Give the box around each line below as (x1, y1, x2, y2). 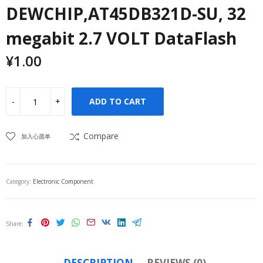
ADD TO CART (89, 96, 146, 107)
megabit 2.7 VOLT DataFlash (6, 27, 237, 49)
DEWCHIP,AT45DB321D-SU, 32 (6, 2, 246, 25)
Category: (6, 177, 33, 186)
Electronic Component (33, 177, 93, 186)
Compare (83, 130, 119, 141)
